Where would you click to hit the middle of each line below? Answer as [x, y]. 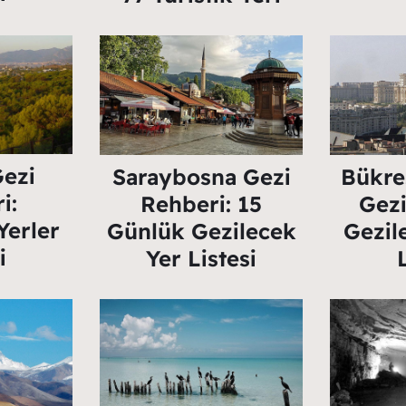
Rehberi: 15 [201, 204]
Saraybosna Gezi [201, 177]
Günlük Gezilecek [201, 232]
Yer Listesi [201, 259]
